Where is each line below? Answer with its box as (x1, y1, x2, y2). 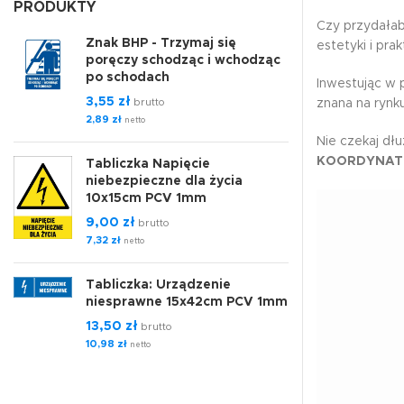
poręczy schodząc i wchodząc (86, 54, 280, 67)
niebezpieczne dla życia (86, 175, 243, 188)
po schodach (86, 71, 170, 84)
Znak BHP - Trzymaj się (86, 37, 236, 50)
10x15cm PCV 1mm (86, 192, 207, 205)
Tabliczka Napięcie (86, 158, 210, 170)
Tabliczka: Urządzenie (86, 279, 231, 291)
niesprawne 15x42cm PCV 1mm (86, 296, 288, 308)
